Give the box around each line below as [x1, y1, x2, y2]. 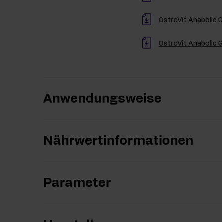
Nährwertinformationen [43, 135, 193, 148]
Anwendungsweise [43, 93, 162, 106]
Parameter [43, 177, 111, 190]
